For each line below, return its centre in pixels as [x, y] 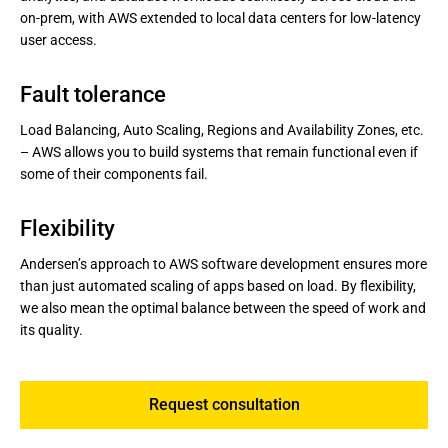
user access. [58, 40]
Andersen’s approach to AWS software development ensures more [223, 264]
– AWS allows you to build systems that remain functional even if [219, 152]
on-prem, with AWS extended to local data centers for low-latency [220, 18]
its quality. [51, 330]
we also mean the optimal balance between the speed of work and [223, 308]
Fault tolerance [93, 94]
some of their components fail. [114, 174]
